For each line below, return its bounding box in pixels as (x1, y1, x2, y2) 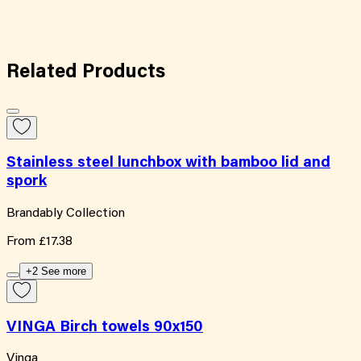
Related (6, 62, 82, 82)
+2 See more (26, 264, 86, 277)
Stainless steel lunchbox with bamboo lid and (6, 156, 330, 172)
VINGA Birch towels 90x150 (6, 319, 203, 335)
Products (82, 62, 165, 82)
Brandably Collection (6, 206, 125, 220)
